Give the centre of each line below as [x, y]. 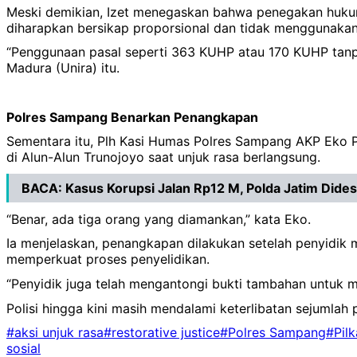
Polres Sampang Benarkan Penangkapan [132, 117]
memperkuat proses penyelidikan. [108, 259]
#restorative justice [162, 333]
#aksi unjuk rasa [55, 333]
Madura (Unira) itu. [63, 68]
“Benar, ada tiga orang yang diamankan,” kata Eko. [159, 219]
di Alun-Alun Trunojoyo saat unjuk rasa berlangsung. [163, 157]
